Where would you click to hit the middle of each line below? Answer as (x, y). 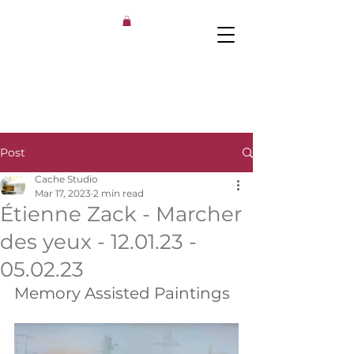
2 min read (119, 194)
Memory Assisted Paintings (122, 294)
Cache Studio (66, 179)
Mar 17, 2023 (63, 194)
